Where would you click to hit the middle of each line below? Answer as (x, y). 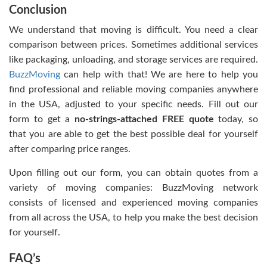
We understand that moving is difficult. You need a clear (133, 30)
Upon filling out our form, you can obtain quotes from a (133, 173)
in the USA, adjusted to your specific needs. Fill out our (133, 104)
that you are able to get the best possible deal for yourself (133, 134)
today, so (236, 119)
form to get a (42, 119)
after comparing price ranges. (70, 149)
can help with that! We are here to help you (159, 74)
